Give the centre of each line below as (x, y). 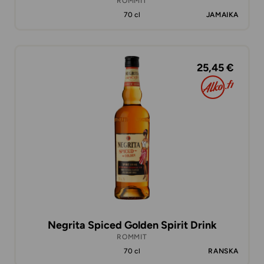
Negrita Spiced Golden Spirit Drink (132, 225)
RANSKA (223, 251)
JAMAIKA (222, 15)
